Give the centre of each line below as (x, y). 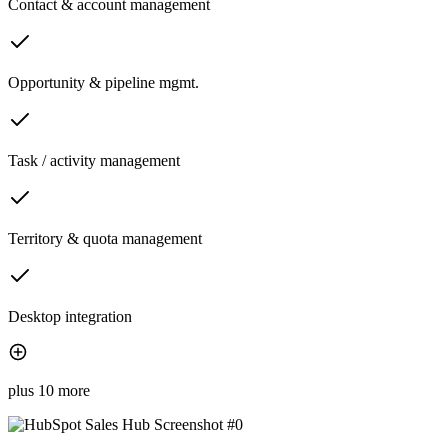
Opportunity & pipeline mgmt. (103, 83)
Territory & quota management (105, 239)
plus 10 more (49, 391)
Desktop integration (70, 317)
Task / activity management (94, 161)
